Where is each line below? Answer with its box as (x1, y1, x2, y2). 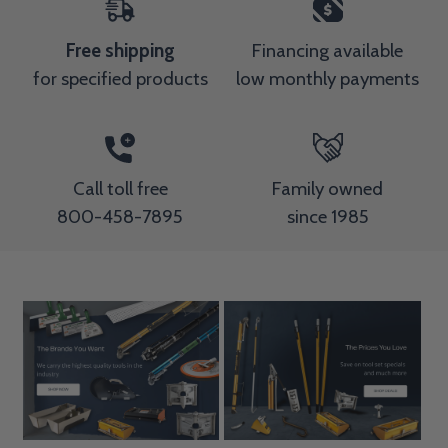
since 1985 (286, 204, 369, 228)
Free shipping (65, 38, 175, 62)
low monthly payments (236, 66, 420, 90)
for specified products (32, 66, 208, 90)
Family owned (272, 176, 384, 200)
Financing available (252, 38, 404, 62)
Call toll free (72, 176, 168, 200)
